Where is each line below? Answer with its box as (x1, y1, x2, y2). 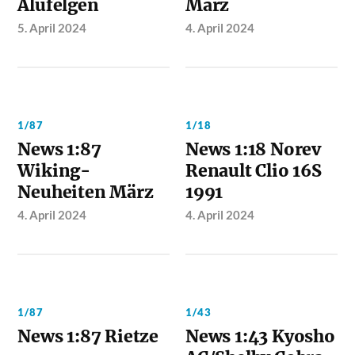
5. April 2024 (17, 20, 87, 35)
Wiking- (17, 159, 90, 181)
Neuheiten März (17, 181, 154, 203)
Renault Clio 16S (185, 159, 322, 181)
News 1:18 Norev (185, 138, 321, 160)
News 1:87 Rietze (17, 325, 159, 347)
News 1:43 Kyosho (185, 325, 335, 347)
